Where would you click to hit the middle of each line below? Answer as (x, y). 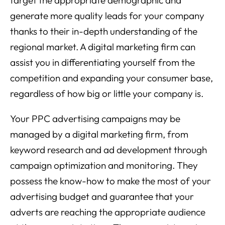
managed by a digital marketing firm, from (99, 134)
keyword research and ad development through (108, 150)
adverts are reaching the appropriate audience (108, 212)
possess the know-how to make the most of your (110, 181)
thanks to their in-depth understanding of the (104, 31)
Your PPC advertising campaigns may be (95, 119)
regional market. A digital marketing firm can (103, 47)
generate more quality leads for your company (107, 16)
